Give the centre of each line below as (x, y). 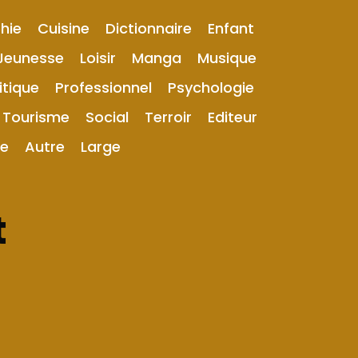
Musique (227, 58)
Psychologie (211, 88)
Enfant (231, 28)
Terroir (168, 117)
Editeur (233, 117)
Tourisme (36, 117)
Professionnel (103, 88)
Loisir (97, 58)
